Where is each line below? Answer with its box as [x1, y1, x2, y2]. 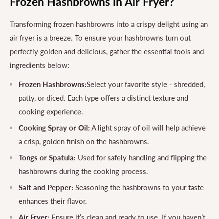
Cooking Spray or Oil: [19, 123, 90, 132]
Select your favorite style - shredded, [87, 79, 205, 88]
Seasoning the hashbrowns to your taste [73, 182, 204, 192]
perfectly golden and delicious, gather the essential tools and [10, 47, 204, 56]
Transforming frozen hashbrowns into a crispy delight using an [10, 20, 208, 29]
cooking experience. [19, 107, 83, 116]
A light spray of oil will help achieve [90, 123, 206, 132]
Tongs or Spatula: [19, 153, 76, 162]
